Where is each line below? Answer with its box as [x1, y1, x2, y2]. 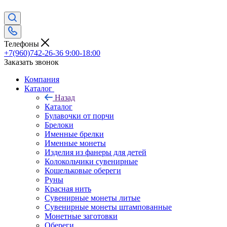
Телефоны [4, 39, 41, 48]
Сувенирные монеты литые [45, 193, 140, 202]
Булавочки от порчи [45, 111, 114, 120]
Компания [24, 74, 59, 84]
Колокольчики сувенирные [45, 157, 138, 166]
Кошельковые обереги [45, 166, 121, 175]
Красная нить [45, 184, 91, 193]
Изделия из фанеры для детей [45, 147, 146, 157]
